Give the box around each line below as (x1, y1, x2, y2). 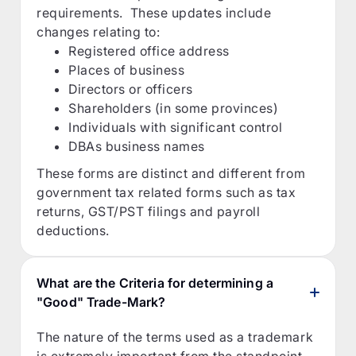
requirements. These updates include (37, 4, 272, 21)
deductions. (37, 222, 110, 238)
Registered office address (68, 42, 230, 59)
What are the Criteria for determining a (37, 274, 273, 291)
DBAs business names (68, 137, 205, 154)
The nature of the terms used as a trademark (37, 328, 314, 345)
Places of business (68, 61, 185, 78)
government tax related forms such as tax (37, 184, 296, 200)
